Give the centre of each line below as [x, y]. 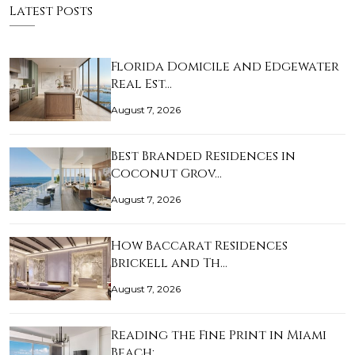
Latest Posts [51, 11]
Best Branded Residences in [203, 156]
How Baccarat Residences [199, 246]
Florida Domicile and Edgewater [225, 67]
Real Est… [141, 84]
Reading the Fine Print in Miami [219, 335]
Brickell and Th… [169, 263]
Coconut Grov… [166, 174]
